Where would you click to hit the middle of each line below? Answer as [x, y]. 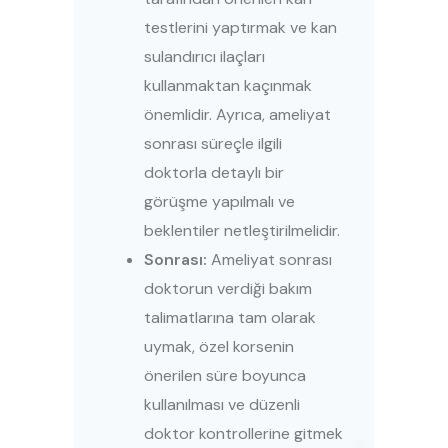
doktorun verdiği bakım [228, 289]
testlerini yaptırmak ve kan [240, 28]
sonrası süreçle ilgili [213, 144]
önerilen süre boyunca [225, 376]
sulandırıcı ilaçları [204, 57]
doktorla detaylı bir [214, 173]
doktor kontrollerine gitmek [243, 434]
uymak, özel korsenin [219, 347]
